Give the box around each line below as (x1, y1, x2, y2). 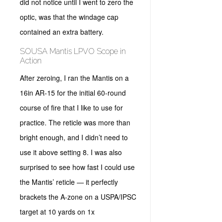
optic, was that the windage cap (20, 12, 118, 22)
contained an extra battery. (20, 27, 106, 37)
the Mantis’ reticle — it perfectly (20, 177, 118, 187)
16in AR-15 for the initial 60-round (20, 88, 126, 98)
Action (20, 56, 42, 65)
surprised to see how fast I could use (20, 162, 135, 172)
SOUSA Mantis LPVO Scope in (20, 47, 126, 56)
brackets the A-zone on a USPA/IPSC (20, 192, 136, 202)
